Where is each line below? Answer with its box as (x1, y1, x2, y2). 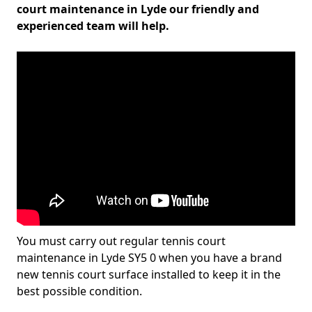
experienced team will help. (17, 18, 169, 33)
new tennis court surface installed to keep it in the (17, 267, 281, 282)
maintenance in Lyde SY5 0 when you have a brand (17, 250, 282, 265)
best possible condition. (17, 283, 142, 299)
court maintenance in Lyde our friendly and (17, 1, 259, 17)
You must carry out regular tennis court (17, 233, 226, 249)
